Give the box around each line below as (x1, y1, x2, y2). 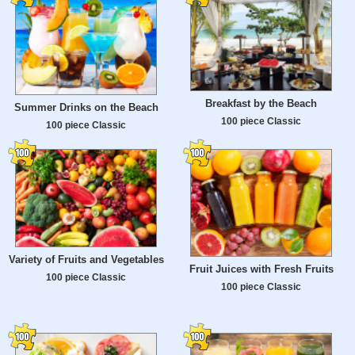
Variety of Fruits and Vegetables (8, 253, 164, 265)
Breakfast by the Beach (205, 97, 317, 109)
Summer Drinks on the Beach (13, 101, 158, 114)
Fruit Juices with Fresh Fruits (189, 263, 334, 276)
